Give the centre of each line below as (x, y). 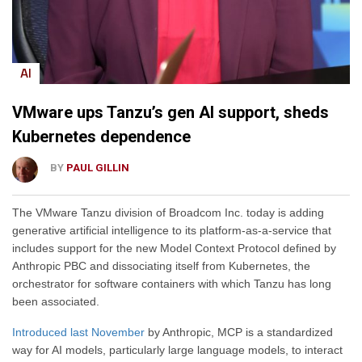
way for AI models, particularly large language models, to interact (177, 349)
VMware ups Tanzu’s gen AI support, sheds (170, 113)
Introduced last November (78, 332)
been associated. (56, 302)
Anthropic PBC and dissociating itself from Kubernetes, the (161, 266)
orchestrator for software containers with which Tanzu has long (172, 284)
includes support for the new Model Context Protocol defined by (174, 248)
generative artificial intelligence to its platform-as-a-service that (172, 231)
